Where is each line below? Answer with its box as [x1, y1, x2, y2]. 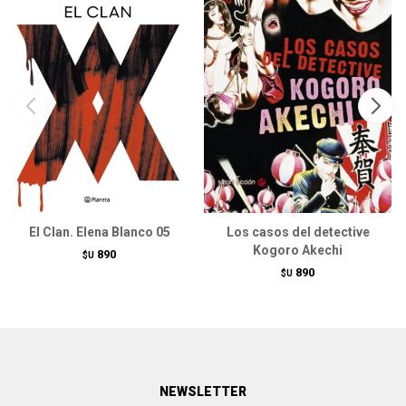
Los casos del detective [226, 225, 370, 240]
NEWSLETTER [159, 384, 246, 400]
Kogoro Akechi [253, 243, 343, 258]
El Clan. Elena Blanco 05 [28, 225, 170, 240]
